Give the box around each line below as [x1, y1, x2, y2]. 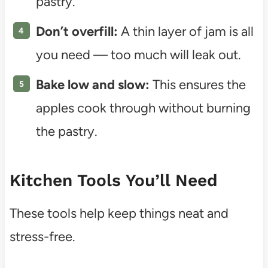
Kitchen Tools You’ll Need [9, 170, 218, 190]
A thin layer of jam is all [117, 23, 254, 39]
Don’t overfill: [35, 23, 118, 39]
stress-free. [9, 228, 75, 245]
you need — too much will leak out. [35, 46, 241, 63]
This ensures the [149, 76, 246, 93]
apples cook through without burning [35, 99, 251, 116]
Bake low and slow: [35, 76, 150, 93]
